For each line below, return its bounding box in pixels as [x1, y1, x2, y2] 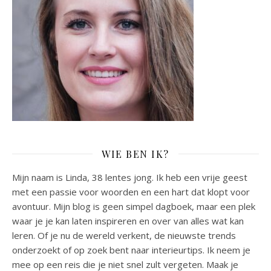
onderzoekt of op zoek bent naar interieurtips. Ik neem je [12, 243, 250, 256]
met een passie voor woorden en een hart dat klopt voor [12, 185, 250, 198]
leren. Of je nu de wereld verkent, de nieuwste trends [12, 229, 236, 241]
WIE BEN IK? [102, 147, 169, 160]
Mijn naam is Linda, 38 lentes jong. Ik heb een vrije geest [12, 171, 247, 183]
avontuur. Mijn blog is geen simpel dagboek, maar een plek [12, 200, 255, 212]
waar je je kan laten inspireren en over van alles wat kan [12, 214, 244, 227]
